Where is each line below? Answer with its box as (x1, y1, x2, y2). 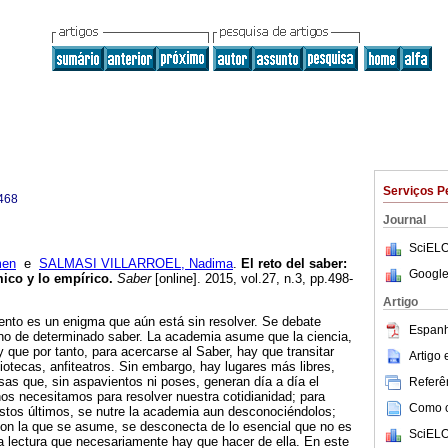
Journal (383, 213, 426, 227)
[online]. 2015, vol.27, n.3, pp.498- (151, 271, 353, 287)
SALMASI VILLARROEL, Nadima (39, 256, 233, 272)
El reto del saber (241, 256, 343, 272)
